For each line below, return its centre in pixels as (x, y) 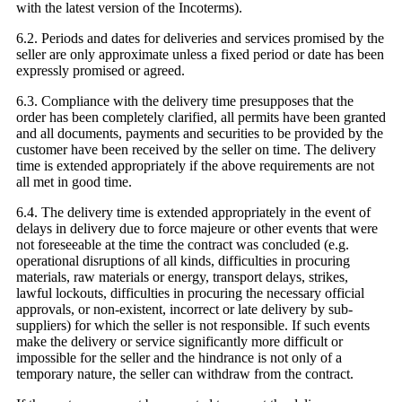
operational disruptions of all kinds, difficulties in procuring (183, 261)
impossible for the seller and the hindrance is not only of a (179, 358)
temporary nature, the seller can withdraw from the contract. (185, 374)
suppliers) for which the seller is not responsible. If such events (193, 326)
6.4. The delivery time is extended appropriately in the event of (193, 213)
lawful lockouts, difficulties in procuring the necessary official (190, 293)
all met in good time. (74, 182)
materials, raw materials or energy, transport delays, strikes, (182, 277)
